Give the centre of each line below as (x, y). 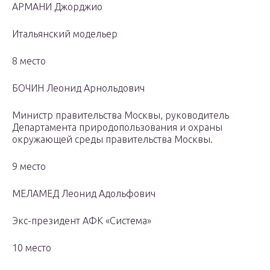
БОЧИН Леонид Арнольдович (78, 88)
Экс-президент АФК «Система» (82, 221)
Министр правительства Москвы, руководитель (121, 115)
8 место (29, 61)
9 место (29, 167)
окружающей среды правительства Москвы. (112, 140)
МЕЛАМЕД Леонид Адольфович (84, 194)
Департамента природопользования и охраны (117, 127)
